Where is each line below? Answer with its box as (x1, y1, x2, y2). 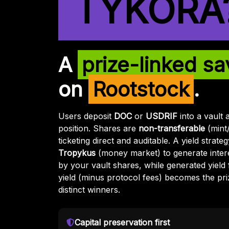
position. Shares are (58, 123, 139, 134)
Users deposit (58, 111, 114, 122)
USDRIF (146, 111, 177, 122)
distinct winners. (58, 185, 120, 195)
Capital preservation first (75, 217, 170, 228)
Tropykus (58, 148, 96, 158)
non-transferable (139, 123, 205, 134)
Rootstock (93, 77, 190, 102)
